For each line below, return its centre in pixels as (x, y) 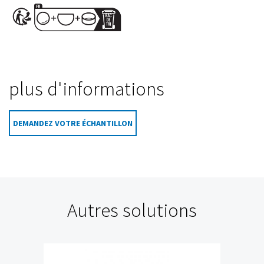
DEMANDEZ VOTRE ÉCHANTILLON (73, 123)
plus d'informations (87, 89)
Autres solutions (132, 210)
